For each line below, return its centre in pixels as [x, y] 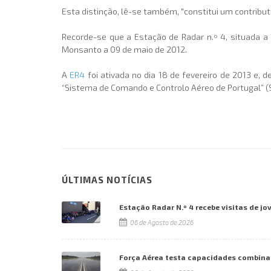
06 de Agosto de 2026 [161, 222]
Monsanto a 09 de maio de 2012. [124, 49]
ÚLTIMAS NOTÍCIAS [107, 179]
